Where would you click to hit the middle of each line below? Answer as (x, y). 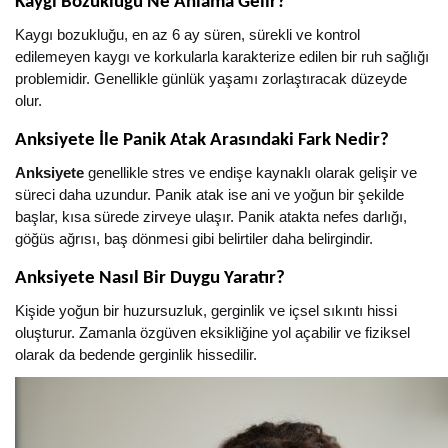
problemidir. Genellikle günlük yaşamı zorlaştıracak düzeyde (211, 79)
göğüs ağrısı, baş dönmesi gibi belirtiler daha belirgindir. (194, 239)
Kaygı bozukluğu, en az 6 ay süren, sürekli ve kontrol (187, 35)
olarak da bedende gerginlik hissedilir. (136, 355)
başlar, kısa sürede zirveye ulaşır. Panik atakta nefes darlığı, (211, 217)
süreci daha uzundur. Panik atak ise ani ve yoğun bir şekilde (209, 195)
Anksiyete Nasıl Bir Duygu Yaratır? (150, 278)
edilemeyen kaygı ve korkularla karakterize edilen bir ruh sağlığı (222, 57)
